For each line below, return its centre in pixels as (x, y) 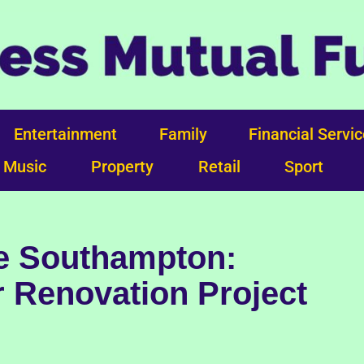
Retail (219, 167)
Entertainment (66, 134)
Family (183, 134)
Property (123, 167)
